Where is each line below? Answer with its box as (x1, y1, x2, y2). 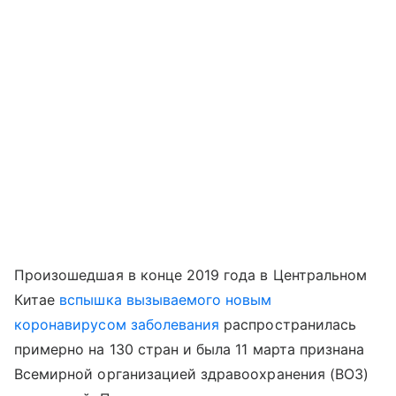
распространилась (219, 316, 357, 333)
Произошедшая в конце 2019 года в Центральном (14, 266, 368, 284)
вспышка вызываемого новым (59, 291, 272, 308)
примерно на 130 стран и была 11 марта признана (14, 340, 365, 358)
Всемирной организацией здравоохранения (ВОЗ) (14, 365, 369, 383)
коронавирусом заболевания (14, 316, 220, 333)
